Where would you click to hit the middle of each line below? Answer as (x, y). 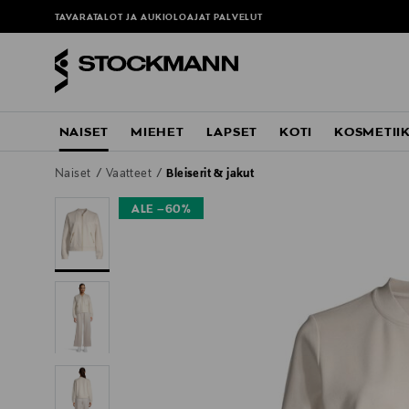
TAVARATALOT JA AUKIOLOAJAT (134, 18)
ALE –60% (161, 210)
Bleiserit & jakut (210, 175)
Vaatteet (130, 175)
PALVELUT (238, 18)
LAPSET (232, 133)
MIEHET (157, 133)
